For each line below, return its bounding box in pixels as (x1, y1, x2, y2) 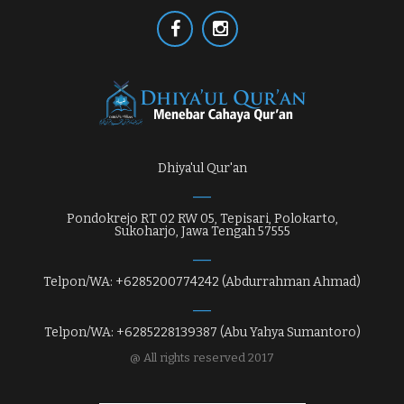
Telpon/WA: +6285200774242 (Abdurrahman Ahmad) (43, 273, 361, 289)
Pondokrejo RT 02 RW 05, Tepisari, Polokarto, (66, 210, 338, 226)
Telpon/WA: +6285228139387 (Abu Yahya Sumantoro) (43, 324, 361, 340)
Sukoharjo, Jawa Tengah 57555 (114, 223, 290, 239)
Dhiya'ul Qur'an (157, 160, 247, 176)
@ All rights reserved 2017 (130, 350, 274, 364)
